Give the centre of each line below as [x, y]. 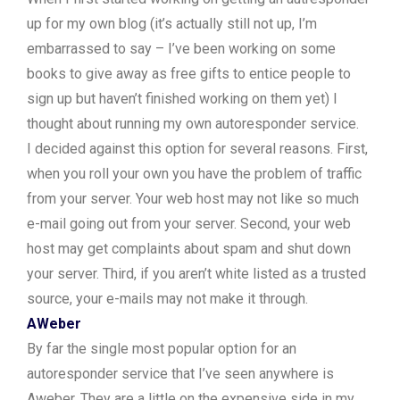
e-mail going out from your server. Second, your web [189, 224]
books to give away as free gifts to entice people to [189, 74]
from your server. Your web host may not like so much [193, 199]
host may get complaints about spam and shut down [189, 249]
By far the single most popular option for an [162, 349]
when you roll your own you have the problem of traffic [194, 174]
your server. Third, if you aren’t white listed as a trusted [196, 274]
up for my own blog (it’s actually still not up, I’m [172, 24]
